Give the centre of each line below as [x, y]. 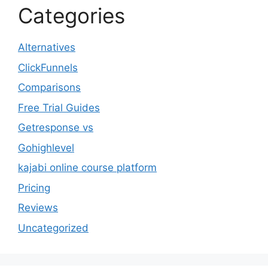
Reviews [38, 208]
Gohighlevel [46, 147]
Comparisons [49, 88]
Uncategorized [53, 228]
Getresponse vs [56, 128]
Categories [71, 16]
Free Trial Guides [59, 107]
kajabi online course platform [87, 168]
